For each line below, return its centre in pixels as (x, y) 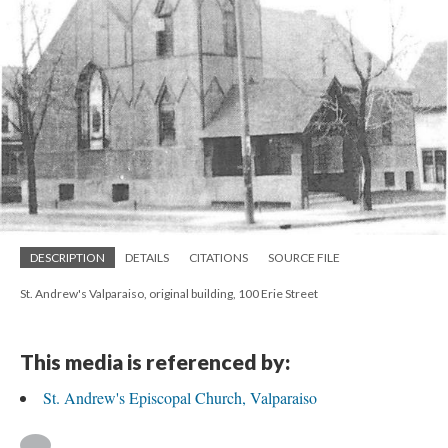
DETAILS (147, 258)
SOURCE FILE (304, 258)
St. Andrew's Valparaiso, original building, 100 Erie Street (169, 294)
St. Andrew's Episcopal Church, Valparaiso (180, 398)
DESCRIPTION (67, 258)
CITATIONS (218, 258)
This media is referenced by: (155, 362)
